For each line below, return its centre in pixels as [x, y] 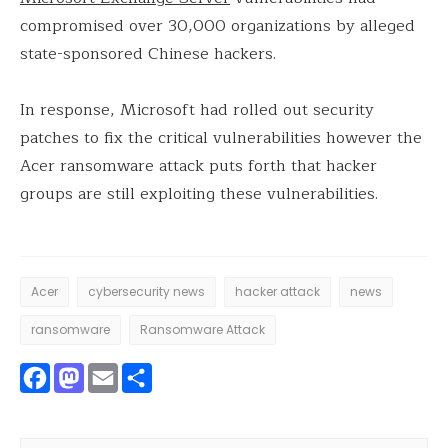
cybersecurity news [146, 292]
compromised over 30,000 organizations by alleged [217, 26]
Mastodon [158, 379]
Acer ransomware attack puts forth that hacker [198, 166]
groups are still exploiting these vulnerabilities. [199, 194]
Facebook [119, 379]
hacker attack [277, 292]
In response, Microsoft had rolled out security [197, 110]
